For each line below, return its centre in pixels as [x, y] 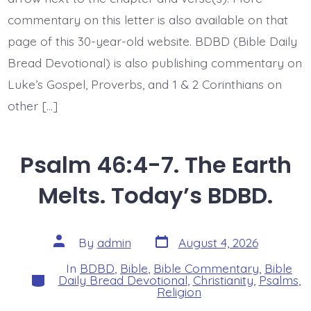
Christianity [223, 280]
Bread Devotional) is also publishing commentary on [154, 63]
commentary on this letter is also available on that [148, 20]
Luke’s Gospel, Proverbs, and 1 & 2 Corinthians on [144, 84]
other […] [32, 106]
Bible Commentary [206, 268]
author [71, 252]
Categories [59, 276]
